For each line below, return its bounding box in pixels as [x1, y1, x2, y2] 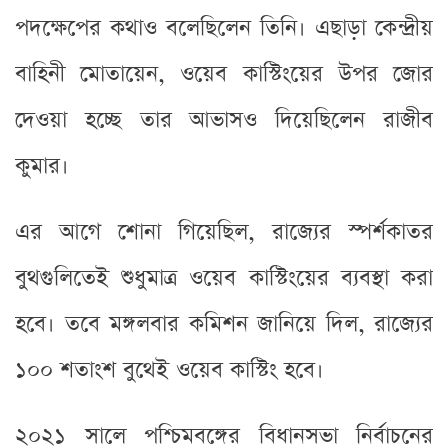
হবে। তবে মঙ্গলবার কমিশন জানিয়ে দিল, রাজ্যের [15, 308, 433, 340]
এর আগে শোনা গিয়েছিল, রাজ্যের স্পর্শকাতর [15, 216, 433, 248]
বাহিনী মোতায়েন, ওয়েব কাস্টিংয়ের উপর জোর [15, 58, 433, 90]
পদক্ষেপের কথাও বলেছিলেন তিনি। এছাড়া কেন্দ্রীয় [15, 12, 433, 44]
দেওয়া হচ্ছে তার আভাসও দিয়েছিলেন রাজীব [15, 104, 433, 136]
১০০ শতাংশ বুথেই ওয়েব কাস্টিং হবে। [15, 354, 324, 386]
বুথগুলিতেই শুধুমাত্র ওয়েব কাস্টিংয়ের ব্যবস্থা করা [15, 262, 433, 294]
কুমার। [15, 150, 69, 182]
